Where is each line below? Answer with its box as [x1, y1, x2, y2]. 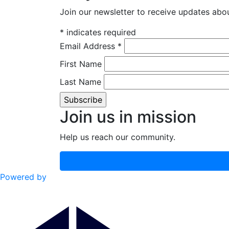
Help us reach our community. [60, 132, 175, 142]
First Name [60, 59, 102, 69]
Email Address [60, 41, 118, 51]
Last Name [60, 77, 101, 87]
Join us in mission [60, 107, 196, 127]
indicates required [64, 27, 136, 37]
